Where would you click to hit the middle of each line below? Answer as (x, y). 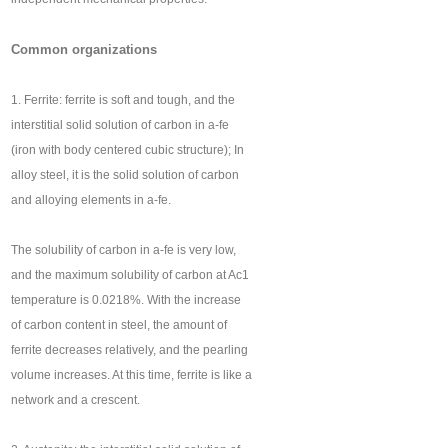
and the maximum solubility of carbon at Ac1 (130, 275)
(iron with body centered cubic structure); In (128, 150)
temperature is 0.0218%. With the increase (126, 300)
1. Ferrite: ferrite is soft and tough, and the (123, 100)
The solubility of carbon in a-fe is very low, (124, 250)
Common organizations (84, 50)
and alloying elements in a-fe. (91, 200)
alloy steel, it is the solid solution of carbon (125, 175)
